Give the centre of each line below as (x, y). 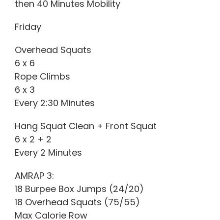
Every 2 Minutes (48, 152)
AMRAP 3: (34, 175)
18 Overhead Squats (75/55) (77, 202)
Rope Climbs (42, 76)
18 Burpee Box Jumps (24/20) (79, 189)
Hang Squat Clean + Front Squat (86, 126)
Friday (28, 27)
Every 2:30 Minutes (55, 103)
